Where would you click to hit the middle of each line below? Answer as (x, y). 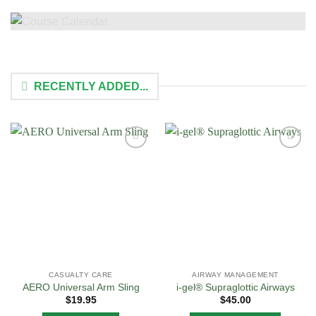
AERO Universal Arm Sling (81, 288)
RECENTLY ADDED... (91, 86)
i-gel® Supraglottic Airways (235, 288)
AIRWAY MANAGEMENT (235, 274)
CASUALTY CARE (81, 274)
